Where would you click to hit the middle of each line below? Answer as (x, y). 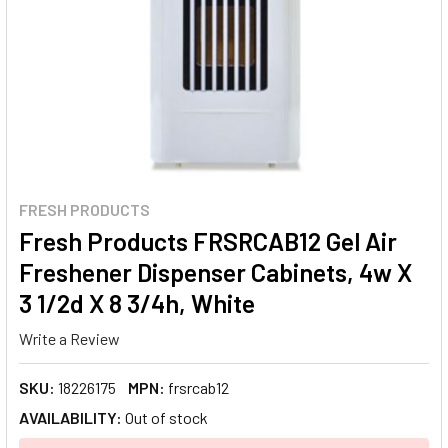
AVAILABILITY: (70, 417)
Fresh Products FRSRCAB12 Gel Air (208, 241)
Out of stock (166, 417)
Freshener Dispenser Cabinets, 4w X (215, 272)
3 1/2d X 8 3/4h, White (137, 303)
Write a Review (69, 338)
